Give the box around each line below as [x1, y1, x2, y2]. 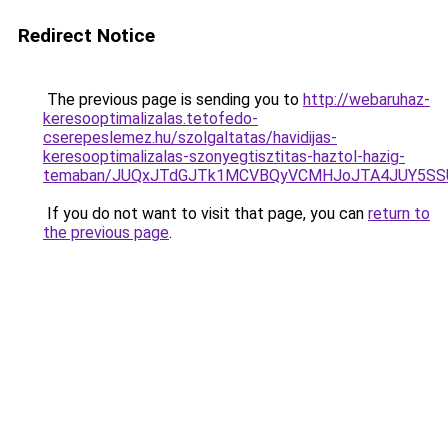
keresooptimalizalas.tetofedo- [43, 109, 258, 128]
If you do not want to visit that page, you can [43, 204, 368, 223]
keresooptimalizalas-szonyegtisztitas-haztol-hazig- [43, 147, 405, 166]
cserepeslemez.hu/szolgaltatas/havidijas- [43, 128, 337, 147]
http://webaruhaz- [303, 90, 430, 109]
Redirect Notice [18, 24, 155, 47]
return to [368, 204, 430, 223]
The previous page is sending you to [43, 90, 303, 109]
